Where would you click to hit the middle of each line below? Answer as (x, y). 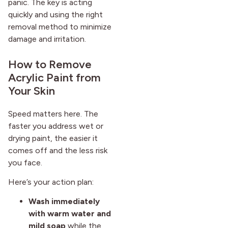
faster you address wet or (56, 126)
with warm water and (70, 214)
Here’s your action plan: (51, 182)
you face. (25, 162)
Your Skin (32, 91)
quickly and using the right (55, 14)
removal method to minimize (60, 26)
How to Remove (50, 64)
